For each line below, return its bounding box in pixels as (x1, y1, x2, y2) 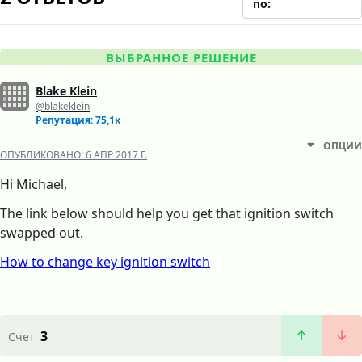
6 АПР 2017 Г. (86, 148, 147, 162)
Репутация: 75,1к (36, 113, 120, 128)
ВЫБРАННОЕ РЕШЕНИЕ (105, 49, 257, 66)
